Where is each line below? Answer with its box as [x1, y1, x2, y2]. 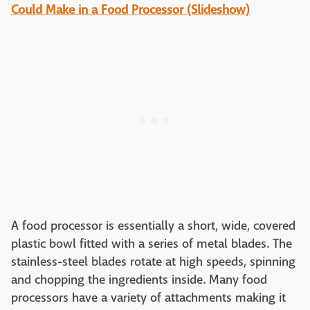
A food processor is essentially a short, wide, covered [11, 217, 295, 234]
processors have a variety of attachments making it [11, 289, 286, 306]
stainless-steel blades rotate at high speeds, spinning [11, 253, 295, 270]
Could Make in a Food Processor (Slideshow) [11, 1, 250, 18]
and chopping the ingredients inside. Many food [11, 271, 267, 288]
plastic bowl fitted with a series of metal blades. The [11, 235, 292, 252]
